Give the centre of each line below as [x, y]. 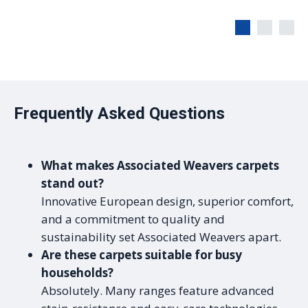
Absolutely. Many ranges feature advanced [158, 290]
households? [77, 272]
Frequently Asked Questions [119, 113]
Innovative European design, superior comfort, [167, 201]
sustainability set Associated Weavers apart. [161, 236]
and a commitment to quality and [133, 219]
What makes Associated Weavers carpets [160, 165]
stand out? [73, 183]
